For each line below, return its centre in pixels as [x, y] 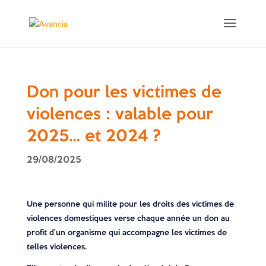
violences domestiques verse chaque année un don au [128, 218]
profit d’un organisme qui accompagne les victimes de [126, 232]
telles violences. [56, 247]
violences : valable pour [120, 113]
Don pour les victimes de [124, 91]
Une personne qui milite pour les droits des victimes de [130, 204]
